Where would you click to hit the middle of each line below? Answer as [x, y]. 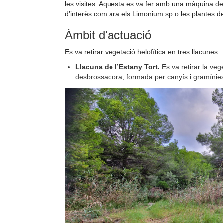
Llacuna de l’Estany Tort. [118, 66]
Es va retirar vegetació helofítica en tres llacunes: [142, 52]
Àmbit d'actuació [108, 35]
